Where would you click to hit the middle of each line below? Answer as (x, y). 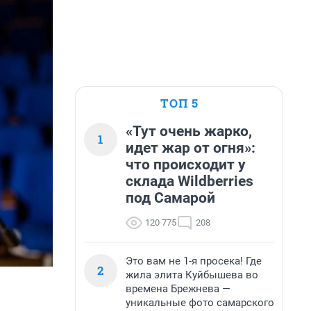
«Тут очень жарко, (189, 131)
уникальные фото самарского (200, 303)
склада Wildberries (190, 181)
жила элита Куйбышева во (192, 275)
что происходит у (186, 165)
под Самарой (170, 198)
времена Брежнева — (178, 289)
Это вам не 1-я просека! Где (194, 261)
